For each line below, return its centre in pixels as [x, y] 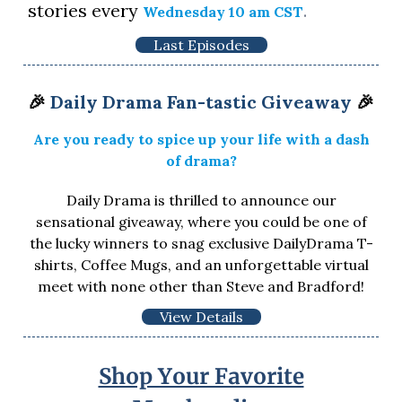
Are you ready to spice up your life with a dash [201, 139]
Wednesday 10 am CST [223, 11]
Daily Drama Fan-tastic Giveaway [201, 101]
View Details [201, 316]
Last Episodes [201, 44]
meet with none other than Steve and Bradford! [201, 286]
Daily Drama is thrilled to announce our [201, 200]
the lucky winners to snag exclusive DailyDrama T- [201, 243]
